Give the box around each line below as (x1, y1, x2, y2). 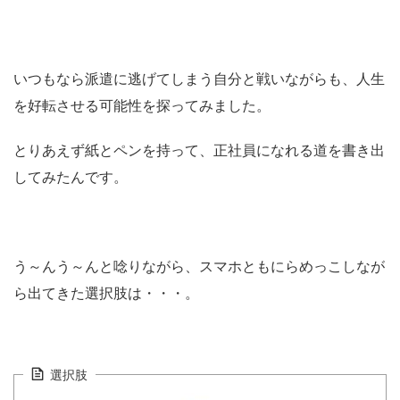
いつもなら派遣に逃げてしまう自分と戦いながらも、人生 (13, 71, 385, 87)
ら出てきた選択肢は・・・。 (13, 286, 199, 302)
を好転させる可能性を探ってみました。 (13, 98, 271, 114)
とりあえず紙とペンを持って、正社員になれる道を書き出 (13, 143, 385, 159)
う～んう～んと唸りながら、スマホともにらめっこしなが (13, 259, 385, 275)
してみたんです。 (13, 170, 128, 186)
